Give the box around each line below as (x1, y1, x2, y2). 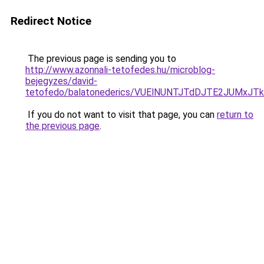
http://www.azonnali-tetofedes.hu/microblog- (25, 64, 215, 75)
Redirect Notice (11, 14, 91, 28)
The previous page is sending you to (25, 53, 176, 64)
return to (217, 109, 253, 120)
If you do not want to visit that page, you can (25, 109, 217, 120)
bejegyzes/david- (25, 75, 97, 87)
